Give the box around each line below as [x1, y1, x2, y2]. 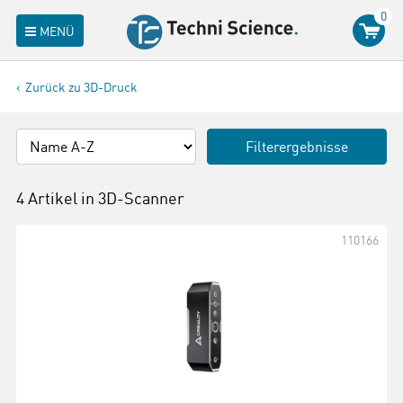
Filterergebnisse [246, 138, 348, 156]
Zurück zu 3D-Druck [25, 79, 138, 94]
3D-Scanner [98, 188, 184, 208]
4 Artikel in [16, 188, 98, 208]
